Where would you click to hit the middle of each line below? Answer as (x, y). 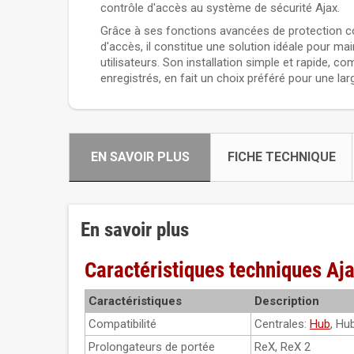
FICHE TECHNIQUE (281, 157)
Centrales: (282, 324)
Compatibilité (122, 324)
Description (287, 301)
